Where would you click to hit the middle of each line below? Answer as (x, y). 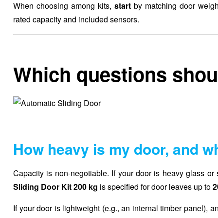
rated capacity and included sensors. (76, 19)
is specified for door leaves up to (155, 187)
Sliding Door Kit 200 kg (55, 187)
